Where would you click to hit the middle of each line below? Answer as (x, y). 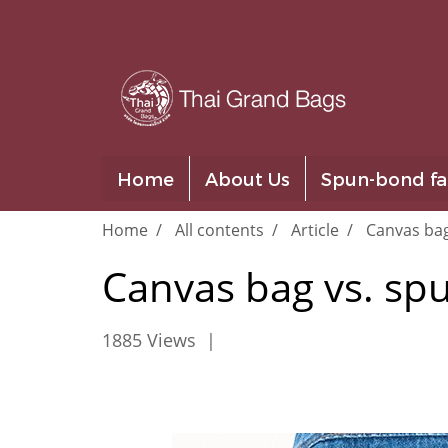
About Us (247, 178)
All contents (219, 230)
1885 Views (149, 340)
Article (315, 230)
